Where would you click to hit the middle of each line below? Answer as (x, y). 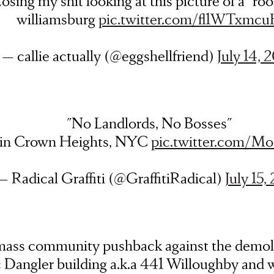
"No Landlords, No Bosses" (149, 123)
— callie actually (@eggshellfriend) (109, 55)
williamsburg (57, 19)
